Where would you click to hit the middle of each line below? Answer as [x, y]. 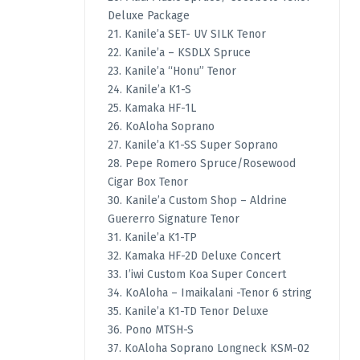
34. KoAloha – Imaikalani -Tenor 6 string [209, 293]
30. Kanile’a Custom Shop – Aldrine [197, 201]
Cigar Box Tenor [147, 182]
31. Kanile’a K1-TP [152, 238]
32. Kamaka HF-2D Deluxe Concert [194, 256]
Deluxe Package [148, 16]
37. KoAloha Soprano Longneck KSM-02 [208, 349]
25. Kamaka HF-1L [151, 108]
